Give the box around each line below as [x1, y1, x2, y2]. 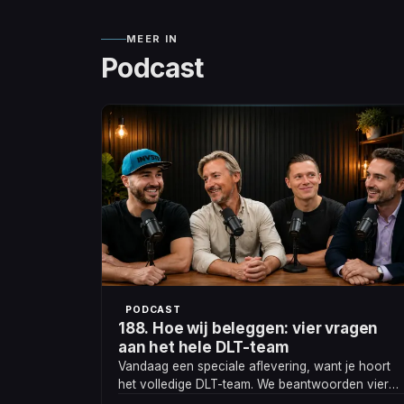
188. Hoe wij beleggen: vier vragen [118, 319, 153, 338]
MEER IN [126, 32, 179, 45]
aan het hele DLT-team [118, 338, 289, 357]
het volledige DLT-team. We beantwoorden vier [118, 377, 389, 392]
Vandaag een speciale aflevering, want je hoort [118, 359, 390, 374]
